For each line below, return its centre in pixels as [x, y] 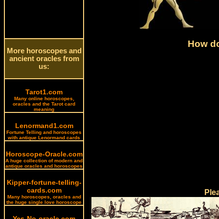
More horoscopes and [44, 51]
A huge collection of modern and [44, 161]
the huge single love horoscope [44, 202]
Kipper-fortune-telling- [44, 182]
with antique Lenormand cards [44, 138]
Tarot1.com [44, 92]
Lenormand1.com [44, 126]
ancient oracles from [44, 59]
